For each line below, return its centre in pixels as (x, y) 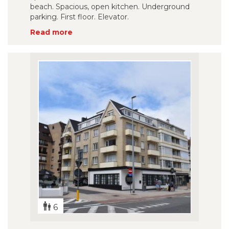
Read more (51, 32)
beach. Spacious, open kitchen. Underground (110, 7)
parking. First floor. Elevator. (79, 17)
